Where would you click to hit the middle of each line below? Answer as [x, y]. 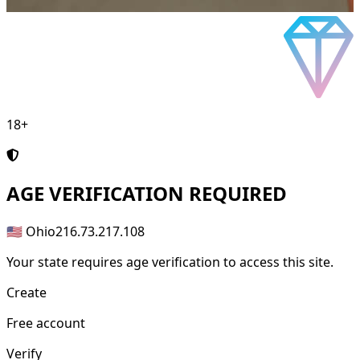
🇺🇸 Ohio [31, 232]
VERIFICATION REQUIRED [166, 194]
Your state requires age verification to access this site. [170, 262]
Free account [46, 323]
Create [27, 293]
